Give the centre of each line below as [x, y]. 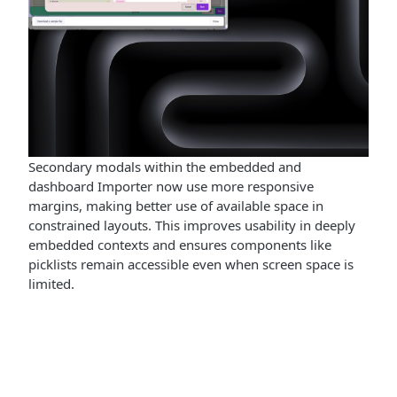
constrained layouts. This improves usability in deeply [192, 226]
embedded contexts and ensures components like [180, 245]
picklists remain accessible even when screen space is [191, 265]
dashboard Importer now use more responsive [171, 187]
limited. [51, 284]
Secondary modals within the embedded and [165, 167]
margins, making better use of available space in [176, 206]
